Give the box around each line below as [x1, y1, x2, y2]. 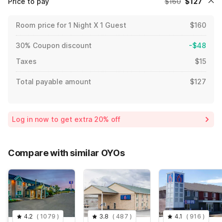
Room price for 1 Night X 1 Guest [16, 20, 126, 29]
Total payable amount [16, 77, 91, 86]
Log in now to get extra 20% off [12, 114, 120, 123]
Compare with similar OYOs [8, 147, 125, 158]
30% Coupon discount [16, 41, 92, 50]
